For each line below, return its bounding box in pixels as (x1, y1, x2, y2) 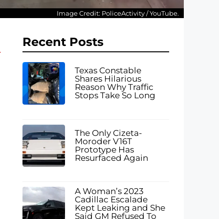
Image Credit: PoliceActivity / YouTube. (57, 9, 179, 18)
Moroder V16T (74, 136, 132, 147)
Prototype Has (74, 145, 134, 155)
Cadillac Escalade (74, 195, 148, 205)
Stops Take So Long (74, 90, 155, 101)
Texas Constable (74, 66, 141, 76)
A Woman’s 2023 (74, 186, 144, 197)
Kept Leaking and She (74, 203, 165, 213)
